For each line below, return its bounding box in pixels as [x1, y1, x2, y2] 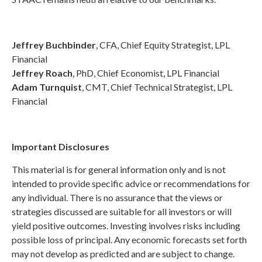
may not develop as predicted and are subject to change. [12, 248, 235, 260]
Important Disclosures [12, 141, 109, 153]
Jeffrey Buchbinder [12, 39, 96, 51]
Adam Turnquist [12, 81, 82, 93]
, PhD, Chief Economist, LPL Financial [73, 67, 219, 79]
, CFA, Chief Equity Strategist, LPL [96, 39, 230, 51]
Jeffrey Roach [12, 67, 73, 79]
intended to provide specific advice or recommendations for [12, 178, 250, 189]
